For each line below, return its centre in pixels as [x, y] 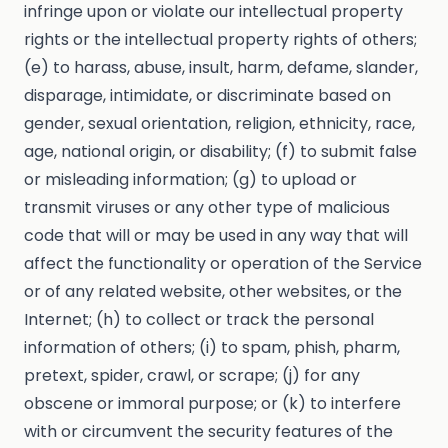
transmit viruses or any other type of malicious [207, 208]
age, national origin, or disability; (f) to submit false [220, 152]
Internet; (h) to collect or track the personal [199, 320]
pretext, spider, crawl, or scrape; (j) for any [192, 376]
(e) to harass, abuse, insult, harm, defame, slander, [221, 68]
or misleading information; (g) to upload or [190, 180]
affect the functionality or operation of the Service [223, 264]
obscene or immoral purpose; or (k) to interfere [212, 404]
